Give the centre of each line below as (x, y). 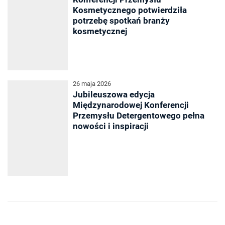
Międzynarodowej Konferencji (131, 105)
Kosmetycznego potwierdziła (130, 10)
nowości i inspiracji (111, 126)
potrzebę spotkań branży (121, 21)
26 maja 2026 (92, 84)
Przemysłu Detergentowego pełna (139, 116)
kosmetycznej (100, 31)
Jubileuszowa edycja (114, 95)
